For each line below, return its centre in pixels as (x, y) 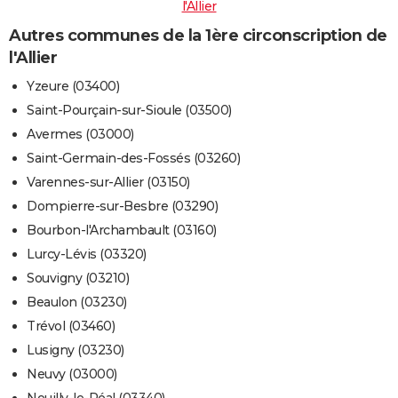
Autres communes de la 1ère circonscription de (198, 35)
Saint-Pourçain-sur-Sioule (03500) (129, 111)
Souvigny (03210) (78, 279)
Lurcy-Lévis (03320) (87, 255)
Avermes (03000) (80, 135)
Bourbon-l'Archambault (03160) (122, 231)
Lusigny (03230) (76, 350)
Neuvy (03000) (72, 374)
